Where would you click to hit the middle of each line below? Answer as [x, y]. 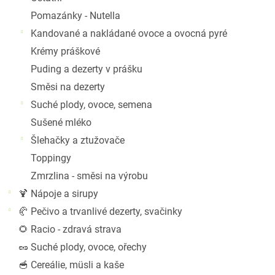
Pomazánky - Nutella [76, 16]
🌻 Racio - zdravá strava [70, 229]
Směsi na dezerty [68, 87]
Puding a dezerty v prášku [87, 69]
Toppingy [51, 158]
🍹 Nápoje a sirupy [58, 194]
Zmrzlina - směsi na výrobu [89, 176]
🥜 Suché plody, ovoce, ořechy [83, 247]
